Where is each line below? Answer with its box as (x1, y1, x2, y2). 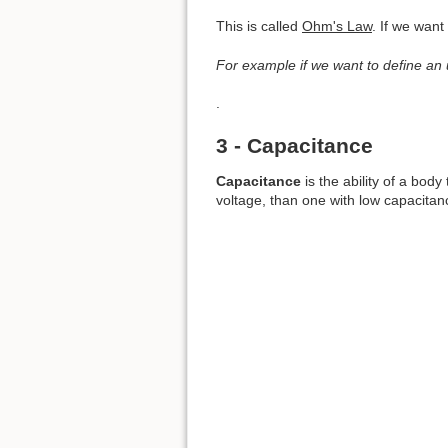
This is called (216, 18, 302, 35)
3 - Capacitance (216, 133, 373, 157)
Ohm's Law (302, 18, 372, 35)
